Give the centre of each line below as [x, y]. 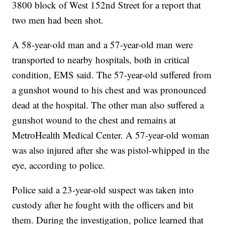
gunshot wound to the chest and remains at [94, 120]
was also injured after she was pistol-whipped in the [111, 150]
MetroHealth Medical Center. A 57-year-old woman [111, 135]
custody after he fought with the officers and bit [103, 205]
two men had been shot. [58, 20]
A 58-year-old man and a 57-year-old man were [103, 45]
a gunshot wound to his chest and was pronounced [109, 90]
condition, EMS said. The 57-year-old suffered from [112, 75]
